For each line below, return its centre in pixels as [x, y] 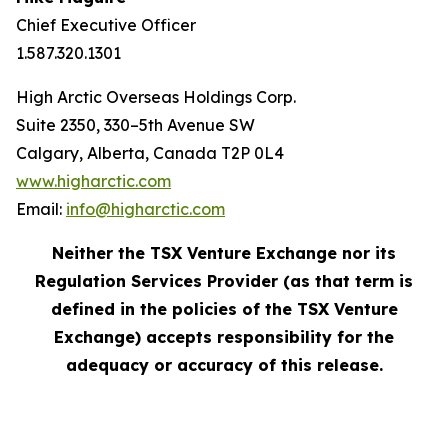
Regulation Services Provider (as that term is [224, 281]
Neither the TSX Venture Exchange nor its [224, 253]
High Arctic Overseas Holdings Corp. [156, 97]
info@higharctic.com [145, 209]
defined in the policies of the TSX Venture [224, 309]
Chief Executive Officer [106, 25]
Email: [41, 209]
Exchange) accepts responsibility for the [224, 337]
